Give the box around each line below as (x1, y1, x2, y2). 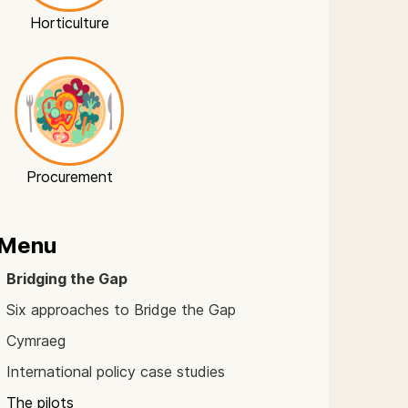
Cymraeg (6, 331, 66, 350)
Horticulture (29, 14, 109, 32)
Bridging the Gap (6, 270, 127, 288)
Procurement (25, 168, 113, 186)
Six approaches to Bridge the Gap (6, 301, 236, 319)
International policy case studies (6, 362, 225, 381)
